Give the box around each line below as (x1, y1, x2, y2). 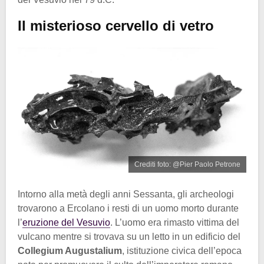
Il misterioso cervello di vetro (18, 17, 214, 34)
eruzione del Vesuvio (22, 217, 110, 228)
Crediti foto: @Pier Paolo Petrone (134, 160, 240, 169)
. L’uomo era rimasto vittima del (110, 217, 239, 228)
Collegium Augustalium (18, 246, 122, 256)
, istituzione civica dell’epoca (122, 246, 242, 256)
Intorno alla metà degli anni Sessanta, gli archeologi (18, 189, 234, 200)
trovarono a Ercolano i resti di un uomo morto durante (18, 203, 239, 214)
